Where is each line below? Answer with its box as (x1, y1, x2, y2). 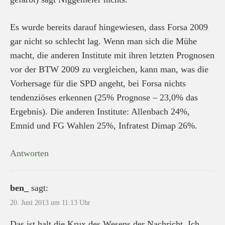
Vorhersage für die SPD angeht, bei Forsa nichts (10, 78, 186, 88)
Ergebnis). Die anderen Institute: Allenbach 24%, (10, 106, 190, 117)
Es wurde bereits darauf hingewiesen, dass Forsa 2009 (10, 22, 208, 32)
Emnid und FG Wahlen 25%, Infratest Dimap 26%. (10, 120, 197, 131)
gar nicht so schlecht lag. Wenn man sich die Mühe (10, 36, 197, 46)
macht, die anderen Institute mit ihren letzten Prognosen (10, 50, 214, 60)
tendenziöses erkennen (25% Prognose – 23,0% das (10, 92, 198, 102)
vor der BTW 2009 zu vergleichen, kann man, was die (10, 64, 208, 74)
